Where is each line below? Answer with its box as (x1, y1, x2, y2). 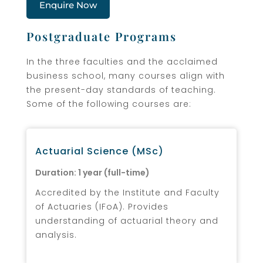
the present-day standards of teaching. (26, 83, 216, 96)
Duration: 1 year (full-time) (35, 166, 150, 178)
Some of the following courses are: (26, 97, 191, 110)
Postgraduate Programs (26, 28, 177, 44)
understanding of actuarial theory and (35, 214, 218, 227)
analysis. (35, 228, 77, 241)
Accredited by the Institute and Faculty (35, 186, 220, 198)
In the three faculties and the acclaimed (26, 55, 218, 68)
